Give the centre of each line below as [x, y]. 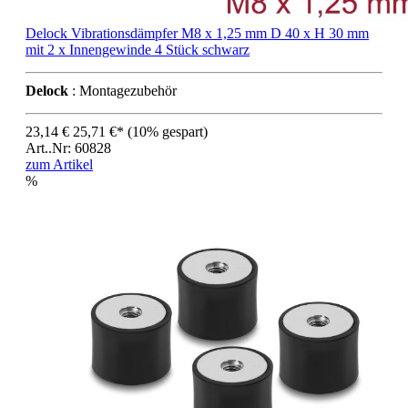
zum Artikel [59, 165]
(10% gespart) [168, 132]
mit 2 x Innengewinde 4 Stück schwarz [138, 50]
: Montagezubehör [122, 91]
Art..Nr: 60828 [68, 148]
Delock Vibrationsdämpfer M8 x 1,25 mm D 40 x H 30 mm [197, 34]
